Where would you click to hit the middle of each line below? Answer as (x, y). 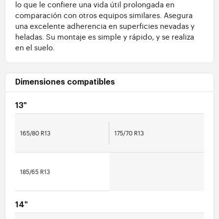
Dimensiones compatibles (65, 82)
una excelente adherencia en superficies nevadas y (105, 26)
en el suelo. (35, 47)
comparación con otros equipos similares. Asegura (104, 15)
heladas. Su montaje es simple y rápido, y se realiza (105, 37)
